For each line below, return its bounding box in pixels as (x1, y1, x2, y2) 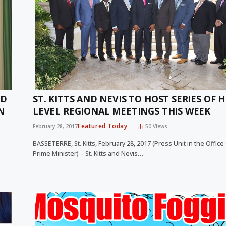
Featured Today (78, 122, 128, 131)
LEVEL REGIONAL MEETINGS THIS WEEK (33, 105, 211, 118)
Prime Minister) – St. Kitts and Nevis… (33, 149, 143, 158)
